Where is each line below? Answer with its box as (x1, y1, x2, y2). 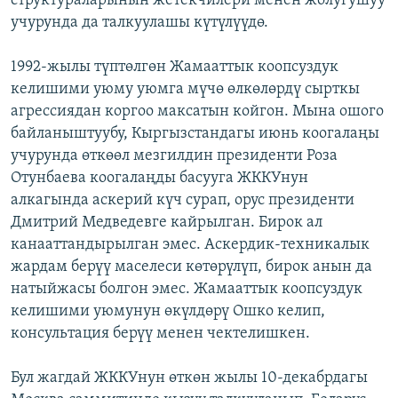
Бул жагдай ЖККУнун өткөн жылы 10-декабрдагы (11, 369, 368, 386)
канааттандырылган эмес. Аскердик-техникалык (11, 235, 370, 253)
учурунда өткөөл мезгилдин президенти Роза (11, 147, 338, 164)
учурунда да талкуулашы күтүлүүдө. (11, 13, 268, 31)
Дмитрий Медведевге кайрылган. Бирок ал (11, 213, 322, 231)
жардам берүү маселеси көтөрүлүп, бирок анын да (11, 258, 372, 275)
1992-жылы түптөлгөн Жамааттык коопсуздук (11, 58, 338, 76)
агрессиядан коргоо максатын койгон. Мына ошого (11, 102, 384, 120)
